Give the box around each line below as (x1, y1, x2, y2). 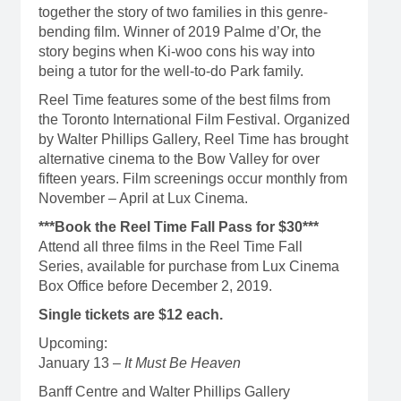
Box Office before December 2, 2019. (38, 278, 272, 294)
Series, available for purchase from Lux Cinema (38, 259, 339, 274)
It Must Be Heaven (124, 355, 248, 371)
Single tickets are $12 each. (38, 307, 223, 322)
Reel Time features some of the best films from (38, 92, 330, 107)
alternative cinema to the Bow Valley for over (38, 151, 320, 166)
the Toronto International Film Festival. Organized (38, 112, 350, 127)
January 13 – (38, 355, 124, 371)
